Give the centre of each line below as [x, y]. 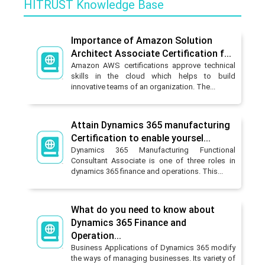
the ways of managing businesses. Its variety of [153, 258]
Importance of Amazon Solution [141, 40]
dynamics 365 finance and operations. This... [147, 171]
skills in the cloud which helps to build [153, 76]
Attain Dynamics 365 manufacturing [150, 125]
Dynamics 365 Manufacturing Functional [153, 150]
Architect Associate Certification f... [151, 53]
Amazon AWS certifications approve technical [153, 65]
